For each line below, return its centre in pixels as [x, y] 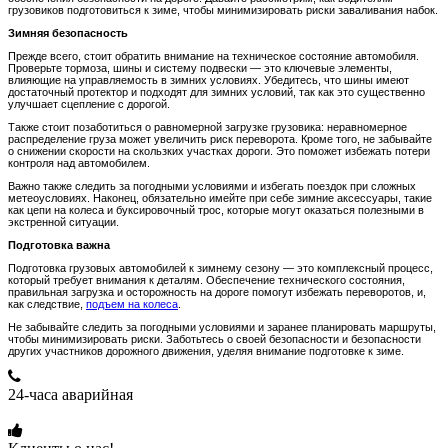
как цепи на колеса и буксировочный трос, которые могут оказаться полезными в [216, 210]
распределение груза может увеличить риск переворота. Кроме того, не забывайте [220, 139]
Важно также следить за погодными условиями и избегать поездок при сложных [212, 186]
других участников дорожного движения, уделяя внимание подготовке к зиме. [206, 351]
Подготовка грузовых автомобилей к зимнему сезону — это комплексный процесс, [220, 268]
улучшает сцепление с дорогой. [89, 104]
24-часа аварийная [70, 394]
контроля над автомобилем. [79, 163]
